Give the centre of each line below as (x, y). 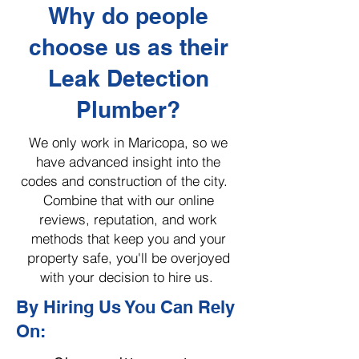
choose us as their (128, 47)
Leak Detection (128, 78)
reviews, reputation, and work (128, 219)
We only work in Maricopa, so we (128, 142)
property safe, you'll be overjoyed (128, 258)
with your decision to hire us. (128, 277)
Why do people (128, 16)
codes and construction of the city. (128, 181)
